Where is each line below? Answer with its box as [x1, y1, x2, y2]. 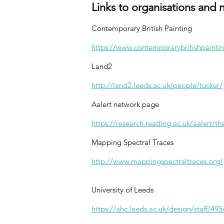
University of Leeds [91, 185, 155, 194]
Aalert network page [91, 99, 161, 109]
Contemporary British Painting [91, 23, 192, 33]
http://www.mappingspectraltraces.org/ [91, 156, 223, 166]
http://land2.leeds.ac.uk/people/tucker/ [91, 80, 222, 90]
